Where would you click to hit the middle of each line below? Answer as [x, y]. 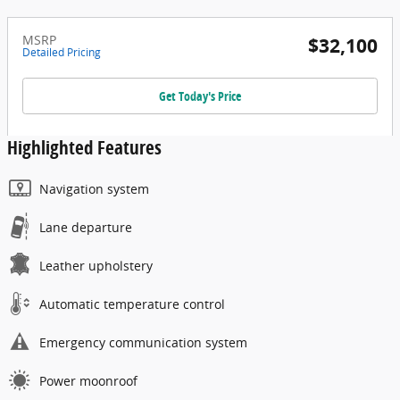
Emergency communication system [143, 343]
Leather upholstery [96, 266]
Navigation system [94, 189]
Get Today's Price [200, 96]
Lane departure [86, 228]
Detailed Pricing [62, 52]
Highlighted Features [84, 148]
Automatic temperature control [132, 304]
